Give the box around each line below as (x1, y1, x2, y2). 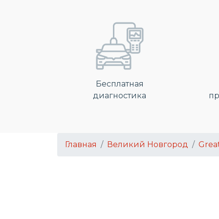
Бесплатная (95, 79, 144, 88)
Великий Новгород (107, 140, 188, 149)
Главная (65, 140, 97, 149)
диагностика (93, 91, 146, 100)
